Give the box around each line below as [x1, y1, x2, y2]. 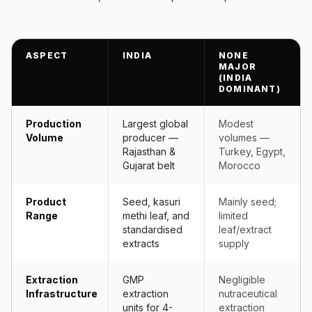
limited [219, 210, 248, 221]
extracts [123, 237, 159, 249]
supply [219, 237, 249, 249]
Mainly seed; [219, 196, 276, 208]
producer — [123, 132, 178, 143]
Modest [219, 118, 253, 130]
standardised [123, 224, 182, 235]
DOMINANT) [219, 84, 281, 94]
